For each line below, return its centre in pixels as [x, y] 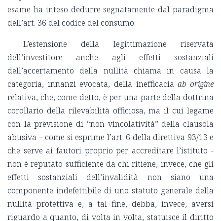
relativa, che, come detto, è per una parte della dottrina [110, 97]
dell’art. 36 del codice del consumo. [72, 23]
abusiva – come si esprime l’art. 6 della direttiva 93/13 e [110, 137]
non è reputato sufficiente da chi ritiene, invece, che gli [110, 164]
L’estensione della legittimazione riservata [118, 44]
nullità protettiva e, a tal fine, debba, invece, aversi [110, 204]
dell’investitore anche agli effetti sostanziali [110, 57]
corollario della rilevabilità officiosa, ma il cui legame [110, 111]
